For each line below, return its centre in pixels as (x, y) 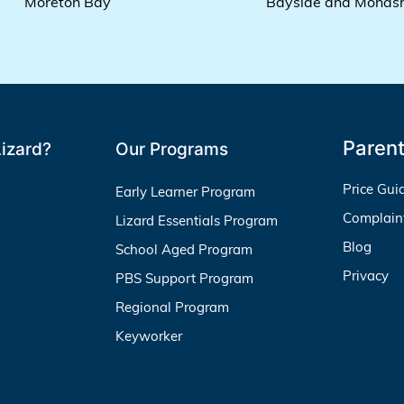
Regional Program (173, 307)
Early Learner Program (186, 191)
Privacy (366, 275)
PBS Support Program (185, 278)
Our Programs (172, 149)
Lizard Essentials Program (197, 220)
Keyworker (149, 335)
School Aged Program (184, 249)
